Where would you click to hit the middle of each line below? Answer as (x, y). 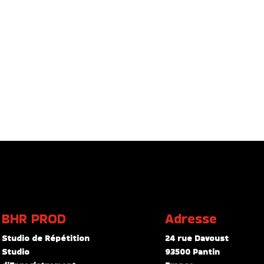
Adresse (191, 218)
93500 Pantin (193, 251)
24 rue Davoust (197, 238)
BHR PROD (34, 218)
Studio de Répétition (46, 238)
